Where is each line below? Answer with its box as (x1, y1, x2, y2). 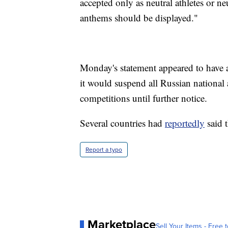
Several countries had (80, 117, 165, 130)
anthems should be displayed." (80, 11, 198, 24)
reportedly (165, 117, 205, 130)
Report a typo (85, 145, 122, 155)
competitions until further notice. (80, 92, 207, 105)
